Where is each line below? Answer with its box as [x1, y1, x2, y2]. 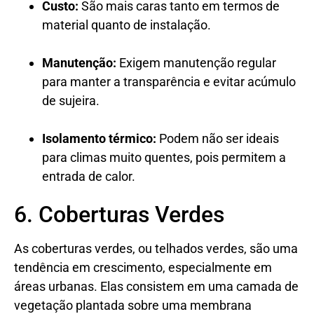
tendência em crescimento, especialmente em [14, 259, 272, 275]
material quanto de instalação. [42, 17, 211, 32]
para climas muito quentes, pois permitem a [42, 149, 286, 165]
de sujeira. [42, 93, 100, 108]
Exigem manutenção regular [116, 55, 276, 70]
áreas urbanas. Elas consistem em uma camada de [14, 278, 299, 294]
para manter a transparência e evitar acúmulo [42, 74, 296, 89]
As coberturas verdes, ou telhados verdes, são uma [14, 240, 298, 256]
